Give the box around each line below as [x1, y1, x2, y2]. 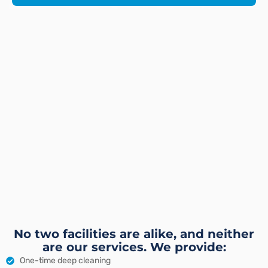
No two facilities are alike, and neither [14, 227, 254, 242]
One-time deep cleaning [19, 255, 111, 266]
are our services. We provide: [42, 240, 226, 255]
